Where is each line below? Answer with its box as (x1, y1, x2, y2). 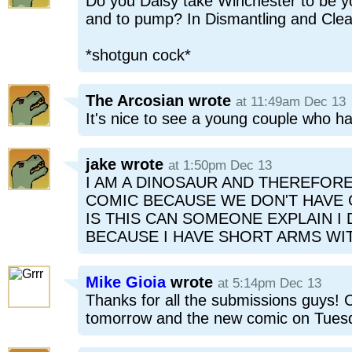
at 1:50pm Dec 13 (168, 158, 272, 173)
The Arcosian (86, 92, 184, 109)
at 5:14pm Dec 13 (218, 276, 321, 291)
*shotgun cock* (86, 46, 191, 64)
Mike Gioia (86, 273, 166, 291)
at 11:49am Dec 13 (236, 94, 346, 109)
